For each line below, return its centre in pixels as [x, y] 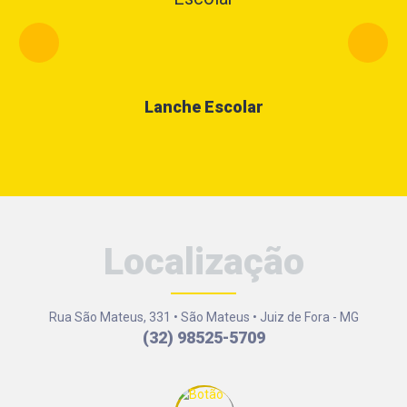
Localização [203, 262]
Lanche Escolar [203, 107]
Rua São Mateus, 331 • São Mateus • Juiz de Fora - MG [203, 318]
